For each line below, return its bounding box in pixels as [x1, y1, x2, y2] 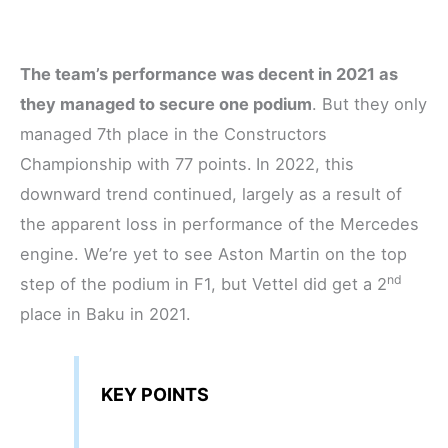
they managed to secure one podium [20, 94, 312, 115]
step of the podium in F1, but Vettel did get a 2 [20, 274, 387, 295]
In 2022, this [256, 154, 354, 175]
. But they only [312, 94, 427, 115]
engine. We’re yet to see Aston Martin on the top [20, 244, 407, 265]
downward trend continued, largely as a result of [20, 184, 402, 205]
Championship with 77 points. [20, 154, 252, 175]
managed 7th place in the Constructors [20, 124, 327, 145]
